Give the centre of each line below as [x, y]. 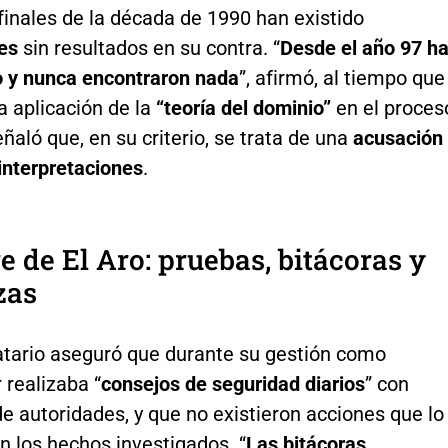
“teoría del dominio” [243, 107]
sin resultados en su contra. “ [148, 47]
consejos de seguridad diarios [232, 383]
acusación [397, 137]
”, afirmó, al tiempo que [341, 77]
